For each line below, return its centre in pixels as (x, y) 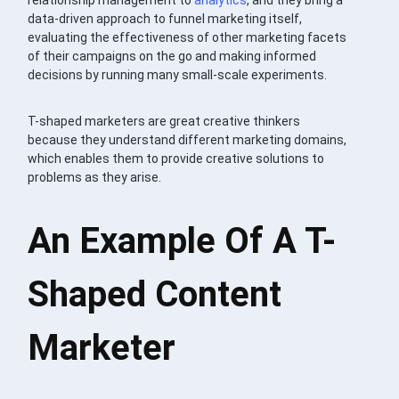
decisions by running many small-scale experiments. (178, 74)
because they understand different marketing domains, (187, 139)
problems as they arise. (95, 177)
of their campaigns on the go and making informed (172, 56)
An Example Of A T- (182, 240)
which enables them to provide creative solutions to (176, 158)
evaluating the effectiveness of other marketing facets (187, 37)
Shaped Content (155, 294)
